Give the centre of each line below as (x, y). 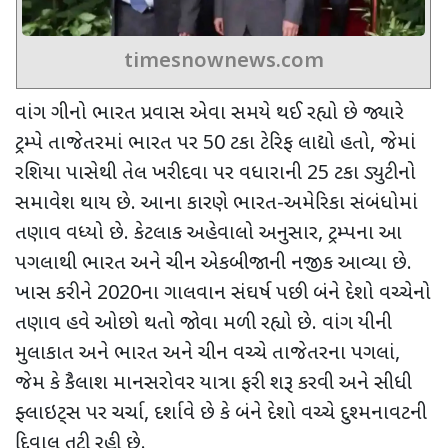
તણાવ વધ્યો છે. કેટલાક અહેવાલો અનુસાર (166, 233)
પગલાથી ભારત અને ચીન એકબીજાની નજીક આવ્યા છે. (213, 263)
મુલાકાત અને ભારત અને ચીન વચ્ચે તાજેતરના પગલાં (205, 353)
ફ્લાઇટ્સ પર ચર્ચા (79, 413)
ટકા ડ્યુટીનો (372, 173)
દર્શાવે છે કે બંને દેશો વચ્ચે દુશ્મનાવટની (290, 413)
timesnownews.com (223, 61)
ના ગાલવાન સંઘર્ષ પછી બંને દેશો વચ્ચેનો (286, 293)
